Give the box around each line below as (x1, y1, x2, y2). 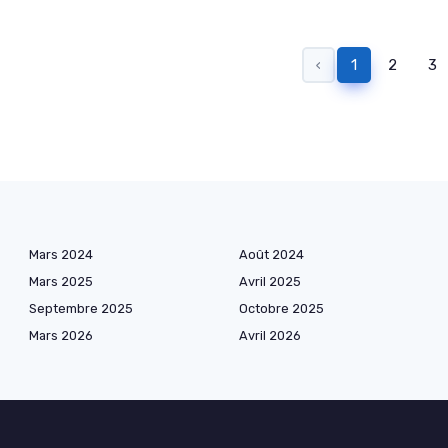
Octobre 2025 (239, 301, 324, 317)
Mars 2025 (29, 274, 93, 290)
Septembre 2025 (29, 301, 133, 317)
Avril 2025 (239, 274, 301, 290)
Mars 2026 (29, 328, 93, 344)
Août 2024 (239, 247, 304, 263)
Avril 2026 (239, 328, 301, 344)
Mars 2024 (29, 247, 93, 263)
